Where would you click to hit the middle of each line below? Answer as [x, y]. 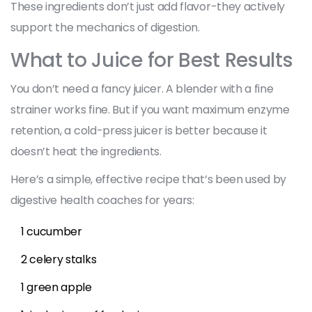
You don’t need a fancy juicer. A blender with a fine [142, 88]
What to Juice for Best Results [152, 60]
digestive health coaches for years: [102, 200]
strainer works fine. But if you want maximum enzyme [150, 109]
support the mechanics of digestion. [105, 27]
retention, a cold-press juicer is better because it [139, 130]
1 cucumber [52, 231]
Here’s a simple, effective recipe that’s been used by [149, 179]
